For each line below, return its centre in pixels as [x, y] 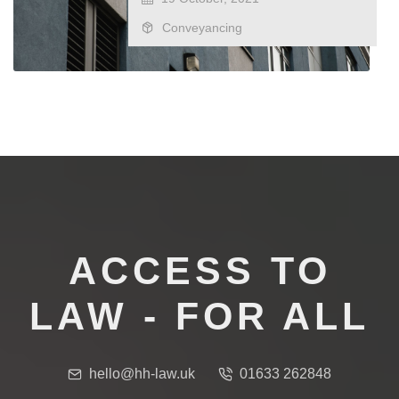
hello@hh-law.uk [142, 374]
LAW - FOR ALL [199, 316]
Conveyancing [201, 28]
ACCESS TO [199, 271]
